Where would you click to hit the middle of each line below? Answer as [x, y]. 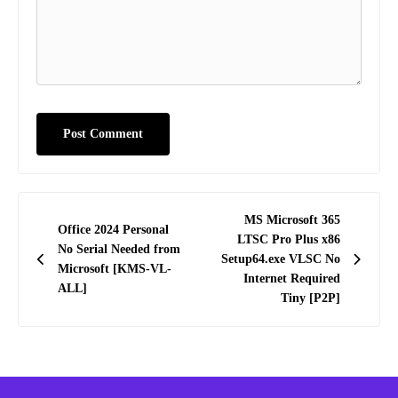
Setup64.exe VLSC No [281, 259]
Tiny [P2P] [310, 298]
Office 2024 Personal [113, 230]
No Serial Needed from [119, 249]
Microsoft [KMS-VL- [115, 269]
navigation [76, 242]
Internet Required [292, 279]
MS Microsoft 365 [292, 220]
